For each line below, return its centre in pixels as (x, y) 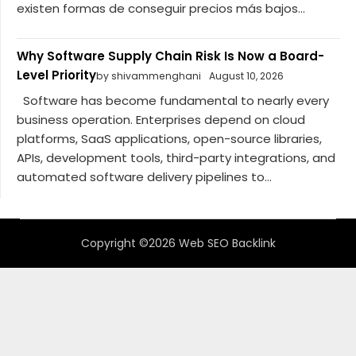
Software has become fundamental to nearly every (173, 100)
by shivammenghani (149, 76)
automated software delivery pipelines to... (144, 176)
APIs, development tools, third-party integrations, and (176, 157)
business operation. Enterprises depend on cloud (161, 119)
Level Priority (56, 75)
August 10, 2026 (246, 76)
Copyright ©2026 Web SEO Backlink (178, 243)
